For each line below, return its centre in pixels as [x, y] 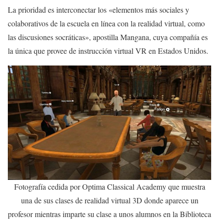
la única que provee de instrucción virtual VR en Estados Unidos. [108, 50]
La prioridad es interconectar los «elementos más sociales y [99, 9]
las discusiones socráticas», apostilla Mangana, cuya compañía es [108, 37]
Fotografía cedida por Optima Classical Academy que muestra [109, 186]
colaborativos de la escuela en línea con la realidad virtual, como [106, 23]
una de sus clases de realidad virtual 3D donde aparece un [109, 200]
